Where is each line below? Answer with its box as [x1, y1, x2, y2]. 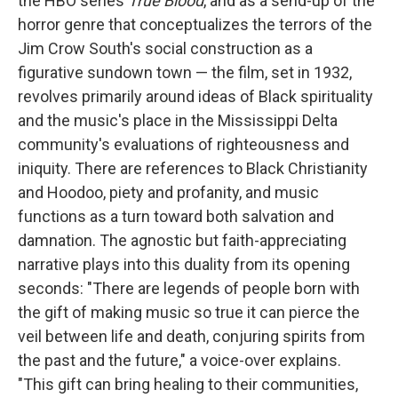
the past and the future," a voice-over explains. [18, 351, 341, 370]
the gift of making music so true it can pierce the [18, 303, 360, 322]
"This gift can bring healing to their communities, [18, 375, 358, 394]
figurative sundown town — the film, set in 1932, [18, 63, 352, 82]
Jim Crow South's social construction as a [18, 39, 313, 58]
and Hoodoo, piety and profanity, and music [18, 183, 319, 202]
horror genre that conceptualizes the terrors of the [18, 15, 372, 34]
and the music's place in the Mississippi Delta [18, 111, 338, 130]
